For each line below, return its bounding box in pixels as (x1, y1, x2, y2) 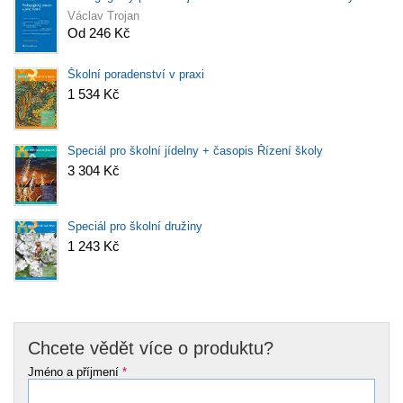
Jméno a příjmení (28, 364, 122, 379)
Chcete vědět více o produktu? (28, 337, 273, 358)
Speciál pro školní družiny (67, 219, 202, 233)
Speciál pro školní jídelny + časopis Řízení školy (67, 143, 323, 157)
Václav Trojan (67, 8, 139, 22)
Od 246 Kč (67, 24, 130, 40)
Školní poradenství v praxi (67, 67, 204, 82)
